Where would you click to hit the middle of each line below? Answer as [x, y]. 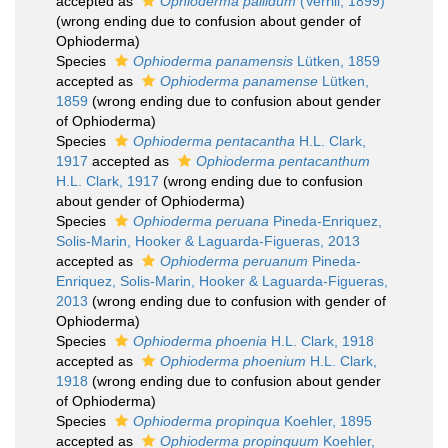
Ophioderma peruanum [234, 261]
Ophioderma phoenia [200, 341]
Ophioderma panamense [239, 81]
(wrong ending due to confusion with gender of [239, 301]
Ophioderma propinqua [206, 421]
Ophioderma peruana [201, 221]
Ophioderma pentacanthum [283, 161]
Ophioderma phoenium [233, 361]
